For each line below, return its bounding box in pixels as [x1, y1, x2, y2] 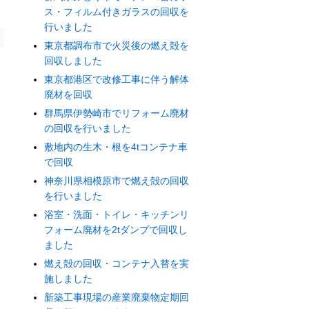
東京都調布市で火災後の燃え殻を [44, 40, 189, 52]
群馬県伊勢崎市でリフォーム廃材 [44, 108, 189, 119]
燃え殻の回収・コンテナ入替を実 [44, 258, 189, 270]
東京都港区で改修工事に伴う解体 [44, 74, 189, 86]
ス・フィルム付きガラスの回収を [44, 6, 189, 18]
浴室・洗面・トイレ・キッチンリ [44, 209, 189, 221]
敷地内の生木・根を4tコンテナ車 [44, 141, 188, 153]
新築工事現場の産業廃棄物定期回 [44, 292, 189, 303]
